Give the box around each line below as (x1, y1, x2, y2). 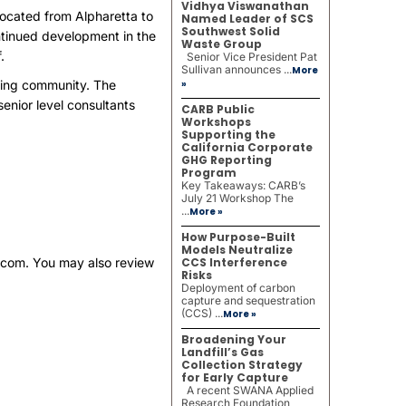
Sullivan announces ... (180, 63, 292, 76)
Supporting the (180, 127, 275, 142)
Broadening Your (180, 332, 286, 347)
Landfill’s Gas (180, 344, 264, 360)
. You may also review (25, 255, 155, 270)
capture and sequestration (180, 294, 315, 307)
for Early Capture (180, 370, 288, 385)
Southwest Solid (180, 24, 280, 39)
